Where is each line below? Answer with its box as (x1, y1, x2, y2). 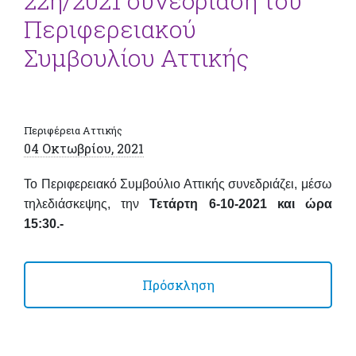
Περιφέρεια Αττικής (24, 123, 122, 137)
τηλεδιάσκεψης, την (24, 196, 140, 211)
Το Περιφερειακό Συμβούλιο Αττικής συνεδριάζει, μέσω (24, 176, 332, 191)
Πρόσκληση (141, 276, 215, 293)
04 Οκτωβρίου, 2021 (24, 139, 144, 157)
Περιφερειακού (24, 13, 196, 44)
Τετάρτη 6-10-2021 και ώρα (139, 196, 333, 211)
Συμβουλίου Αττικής (24, 41, 249, 73)
